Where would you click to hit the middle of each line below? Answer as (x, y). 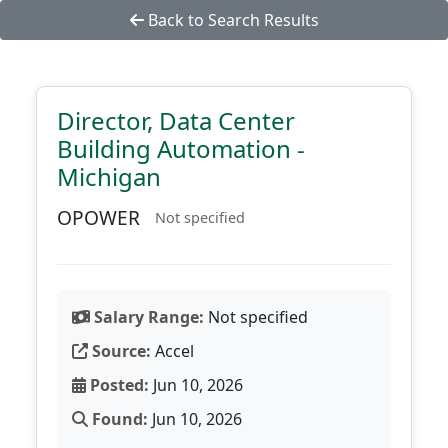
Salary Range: (147, 317)
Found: (118, 419)
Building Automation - (181, 148)
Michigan (109, 176)
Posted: (117, 385)
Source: (119, 351)
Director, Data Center (176, 120)
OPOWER (98, 217)
